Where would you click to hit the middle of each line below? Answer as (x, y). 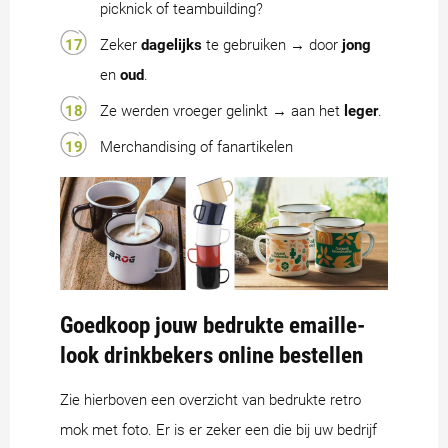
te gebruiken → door (272, 44)
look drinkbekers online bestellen (211, 354)
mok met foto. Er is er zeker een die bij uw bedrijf (218, 429)
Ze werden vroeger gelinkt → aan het (222, 110)
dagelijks (171, 44)
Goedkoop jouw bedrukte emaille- (212, 324)
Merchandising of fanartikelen (196, 146)
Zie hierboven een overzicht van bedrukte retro (210, 399)
